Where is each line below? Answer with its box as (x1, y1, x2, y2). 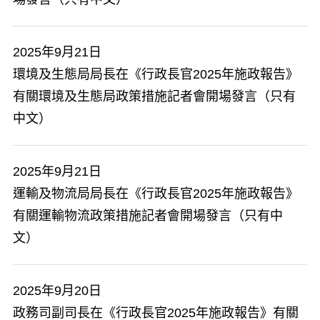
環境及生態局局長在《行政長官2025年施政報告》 (13, 67, 299, 81)
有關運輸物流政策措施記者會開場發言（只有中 (13, 209, 283, 223)
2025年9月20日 (13, 284, 101, 298)
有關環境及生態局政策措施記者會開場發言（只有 (13, 89, 296, 104)
